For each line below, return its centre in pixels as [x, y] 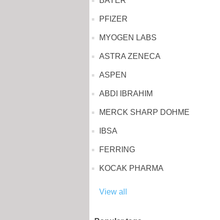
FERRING [117, 150]
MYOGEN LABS [128, 38]
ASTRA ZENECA [130, 56]
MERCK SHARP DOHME [144, 112]
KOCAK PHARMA [131, 168]
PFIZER [113, 19]
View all [113, 192]
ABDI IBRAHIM [126, 94]
